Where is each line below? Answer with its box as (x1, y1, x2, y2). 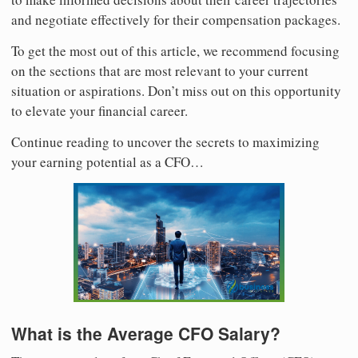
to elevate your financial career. (11, 101, 188, 120)
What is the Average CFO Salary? (11, 320, 280, 345)
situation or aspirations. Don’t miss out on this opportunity (11, 82, 341, 100)
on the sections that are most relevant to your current (11, 62, 308, 80)
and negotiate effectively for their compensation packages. (11, 10, 340, 29)
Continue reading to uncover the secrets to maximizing (11, 133, 320, 151)
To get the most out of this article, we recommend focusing (11, 42, 340, 60)
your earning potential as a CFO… (11, 153, 204, 171)
